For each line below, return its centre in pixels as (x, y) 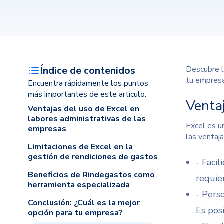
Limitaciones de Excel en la (80, 147)
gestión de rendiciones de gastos (93, 157)
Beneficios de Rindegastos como (91, 175)
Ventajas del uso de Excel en (84, 109)
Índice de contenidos (88, 71)
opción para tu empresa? (75, 213)
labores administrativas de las (87, 119)
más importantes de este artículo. (87, 94)
